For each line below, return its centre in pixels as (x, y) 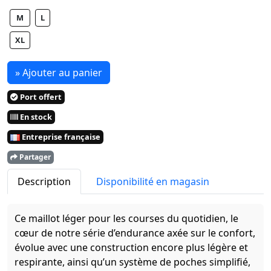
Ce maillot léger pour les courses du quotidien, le (126, 219)
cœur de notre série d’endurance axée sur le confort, (135, 233)
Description (44, 182)
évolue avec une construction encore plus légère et (131, 248)
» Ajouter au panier (59, 73)
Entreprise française (60, 137)
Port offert (40, 97)
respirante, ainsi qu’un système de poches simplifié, (132, 262)
